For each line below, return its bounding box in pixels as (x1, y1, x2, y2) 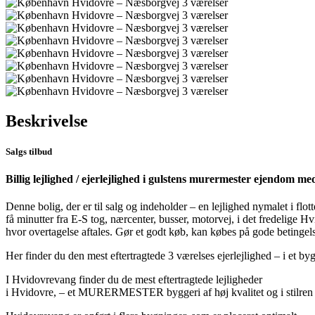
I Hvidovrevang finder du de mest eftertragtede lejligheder (6, 274, 262, 286)
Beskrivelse (6, 111, 88, 130)
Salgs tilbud (6, 146, 52, 157)
